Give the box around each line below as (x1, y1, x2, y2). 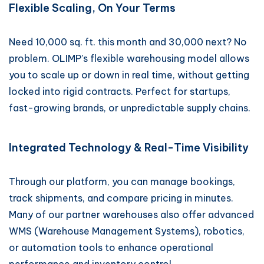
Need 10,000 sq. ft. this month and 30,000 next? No (9, 36, 247, 48)
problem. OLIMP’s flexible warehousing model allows (9, 52, 249, 64)
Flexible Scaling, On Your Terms (9, 1, 176, 15)
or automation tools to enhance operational (9, 242, 213, 253)
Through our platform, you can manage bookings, (9, 176, 235, 187)
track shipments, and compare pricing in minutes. (9, 192, 233, 204)
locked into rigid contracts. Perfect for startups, (9, 85, 230, 97)
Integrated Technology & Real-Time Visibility (9, 141, 249, 154)
